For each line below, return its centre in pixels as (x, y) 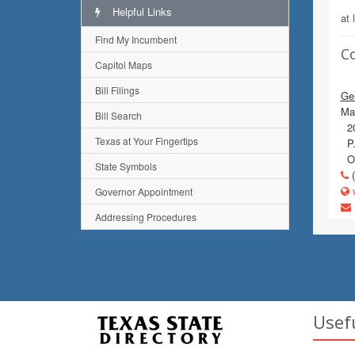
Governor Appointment (144, 191)
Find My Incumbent (136, 39)
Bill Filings (117, 90)
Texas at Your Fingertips (147, 141)
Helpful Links (141, 11)
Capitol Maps (124, 65)
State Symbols (126, 166)
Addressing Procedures (146, 217)
